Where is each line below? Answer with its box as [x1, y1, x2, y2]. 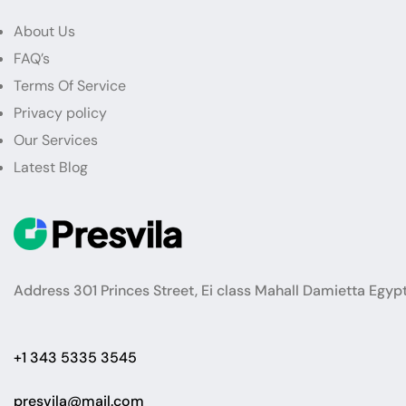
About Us [14, 22, 75, 42]
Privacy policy [14, 103, 107, 123]
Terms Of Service [14, 76, 126, 96]
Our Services [14, 130, 98, 150]
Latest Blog [14, 158, 88, 178]
